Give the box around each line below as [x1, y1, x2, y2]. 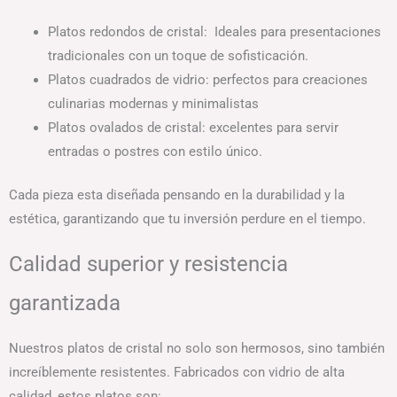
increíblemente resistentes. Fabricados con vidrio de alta [9, 364, 345, 381]
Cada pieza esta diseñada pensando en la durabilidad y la [9, 187, 345, 204]
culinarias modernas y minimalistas [47, 96, 259, 113]
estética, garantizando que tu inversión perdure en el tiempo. [9, 211, 366, 228]
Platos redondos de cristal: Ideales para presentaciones [47, 24, 381, 41]
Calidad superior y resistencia [9, 251, 288, 276]
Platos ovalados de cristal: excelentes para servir [47, 120, 339, 136]
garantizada [9, 290, 121, 315]
